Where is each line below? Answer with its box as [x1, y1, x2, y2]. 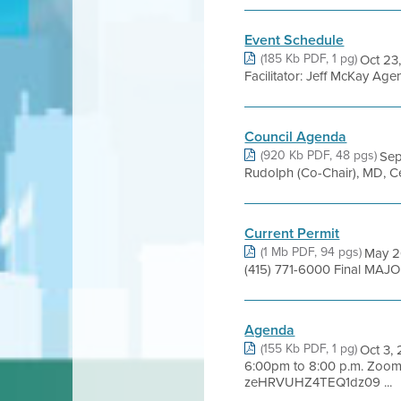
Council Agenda [244, 126, 347, 147]
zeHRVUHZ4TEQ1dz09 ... [244, 372, 393, 391]
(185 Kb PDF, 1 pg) [260, 49, 358, 67]
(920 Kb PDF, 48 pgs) [260, 146, 378, 164]
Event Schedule [244, 30, 345, 50]
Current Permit [244, 223, 340, 243]
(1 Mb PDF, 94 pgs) [260, 243, 363, 260]
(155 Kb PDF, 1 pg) [260, 339, 358, 357]
